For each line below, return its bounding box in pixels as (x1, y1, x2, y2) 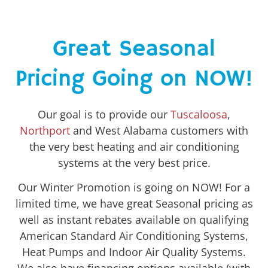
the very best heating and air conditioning (29, 139, 239, 154)
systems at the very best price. (57, 155, 211, 170)
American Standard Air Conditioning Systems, (20, 229, 248, 243)
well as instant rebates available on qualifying (19, 212, 249, 227)
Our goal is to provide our (38, 106, 170, 121)
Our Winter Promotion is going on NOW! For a (18, 180, 250, 195)
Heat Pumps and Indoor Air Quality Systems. (22, 245, 246, 260)
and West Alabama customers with (70, 123, 248, 138)
